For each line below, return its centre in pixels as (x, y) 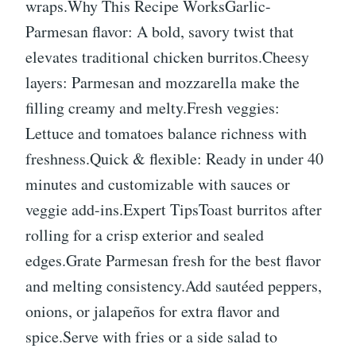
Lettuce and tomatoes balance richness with (166, 133)
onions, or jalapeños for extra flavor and (153, 311)
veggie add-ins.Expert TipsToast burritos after (174, 210)
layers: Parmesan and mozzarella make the (163, 83)
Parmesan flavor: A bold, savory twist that (160, 32)
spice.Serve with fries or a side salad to (151, 337)
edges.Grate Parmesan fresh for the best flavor (173, 261)
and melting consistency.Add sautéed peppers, (174, 286)
